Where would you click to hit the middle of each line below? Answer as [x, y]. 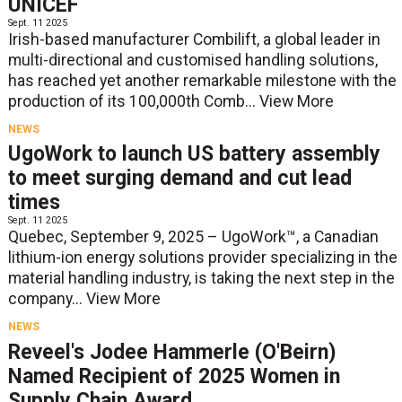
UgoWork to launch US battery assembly [194, 154]
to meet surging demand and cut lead [179, 179]
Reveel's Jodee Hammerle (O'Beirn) [171, 352]
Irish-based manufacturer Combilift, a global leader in [194, 39]
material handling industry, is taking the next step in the [201, 279]
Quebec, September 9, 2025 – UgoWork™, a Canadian [193, 237]
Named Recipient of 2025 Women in [174, 376]
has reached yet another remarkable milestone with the [202, 80]
